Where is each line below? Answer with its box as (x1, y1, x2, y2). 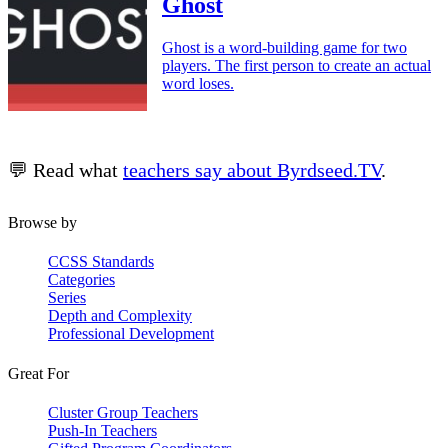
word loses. (162, 74, 234, 92)
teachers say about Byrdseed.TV (123, 159, 381, 182)
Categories (48, 271, 115, 289)
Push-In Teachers (48, 421, 157, 439)
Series (48, 289, 86, 307)
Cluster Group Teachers (48, 403, 198, 421)
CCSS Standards (48, 253, 154, 271)
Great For (8, 364, 69, 382)
